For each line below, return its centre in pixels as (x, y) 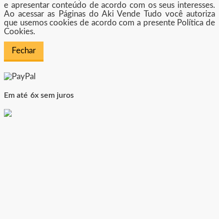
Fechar (24, 50)
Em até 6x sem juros (39, 96)
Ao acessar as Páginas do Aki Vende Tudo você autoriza (109, 14)
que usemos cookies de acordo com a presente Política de (109, 22)
